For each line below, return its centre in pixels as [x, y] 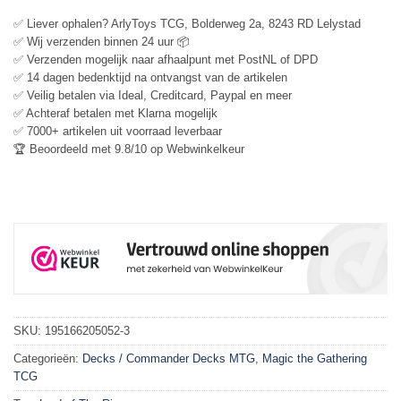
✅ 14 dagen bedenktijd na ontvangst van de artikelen [150, 77]
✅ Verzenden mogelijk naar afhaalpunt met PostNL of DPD [166, 59]
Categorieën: [48, 358]
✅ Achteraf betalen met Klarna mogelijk [115, 113]
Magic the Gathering [315, 358]
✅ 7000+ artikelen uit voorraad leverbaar [118, 131]
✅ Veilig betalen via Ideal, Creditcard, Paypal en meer [153, 95]
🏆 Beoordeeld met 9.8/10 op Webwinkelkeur [129, 149]
